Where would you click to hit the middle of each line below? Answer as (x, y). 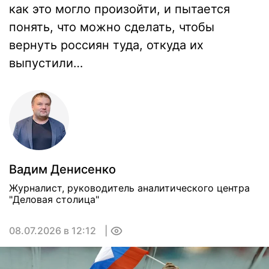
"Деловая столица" (54, 199)
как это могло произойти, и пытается (119, 9)
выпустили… (46, 63)
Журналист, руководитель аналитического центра (129, 188)
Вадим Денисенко (62, 169)
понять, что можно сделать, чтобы (112, 27)
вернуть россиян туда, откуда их (106, 45)
